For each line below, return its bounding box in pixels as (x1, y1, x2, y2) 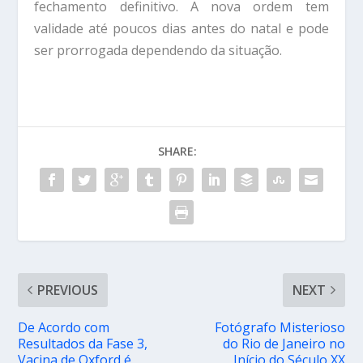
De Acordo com (18, 318, 110, 336)
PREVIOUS (37, 280, 99, 299)
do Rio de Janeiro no (222, 334, 345, 352)
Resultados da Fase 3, (18, 334, 148, 352)
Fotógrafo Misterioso (214, 318, 345, 336)
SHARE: (158, 143, 197, 159)
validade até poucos (34, 19, 163, 37)
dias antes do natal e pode (162, 19, 329, 37)
